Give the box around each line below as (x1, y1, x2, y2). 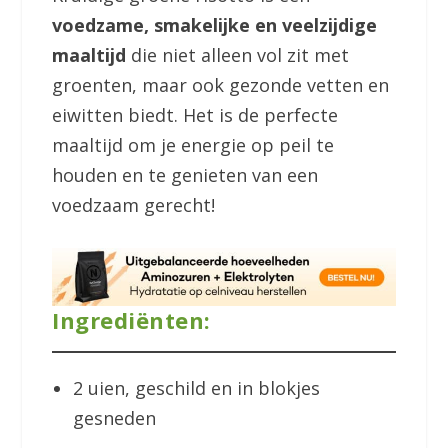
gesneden (72, 405, 156, 430)
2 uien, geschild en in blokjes (72, 375, 320, 400)
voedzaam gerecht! (52, 192, 216, 217)
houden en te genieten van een (52, 162, 319, 187)
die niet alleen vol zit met (126, 42, 350, 67)
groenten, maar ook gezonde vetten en (52, 72, 390, 97)
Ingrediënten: (52, 305, 211, 336)
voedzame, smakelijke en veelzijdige (52, 12, 378, 37)
